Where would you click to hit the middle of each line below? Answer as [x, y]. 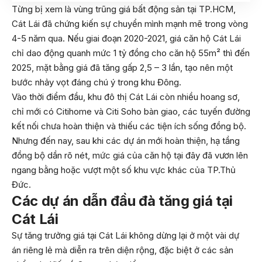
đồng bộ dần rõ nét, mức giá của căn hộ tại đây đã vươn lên [130, 155]
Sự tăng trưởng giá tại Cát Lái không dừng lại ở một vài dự [125, 235]
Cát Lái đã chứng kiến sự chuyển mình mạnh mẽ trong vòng [130, 24]
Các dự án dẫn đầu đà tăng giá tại [122, 201]
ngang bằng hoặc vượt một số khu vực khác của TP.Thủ [124, 170]
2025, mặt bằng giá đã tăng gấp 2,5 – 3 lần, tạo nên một [122, 68]
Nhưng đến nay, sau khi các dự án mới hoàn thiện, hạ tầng [126, 141]
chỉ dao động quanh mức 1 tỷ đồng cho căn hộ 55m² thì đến [131, 53]
